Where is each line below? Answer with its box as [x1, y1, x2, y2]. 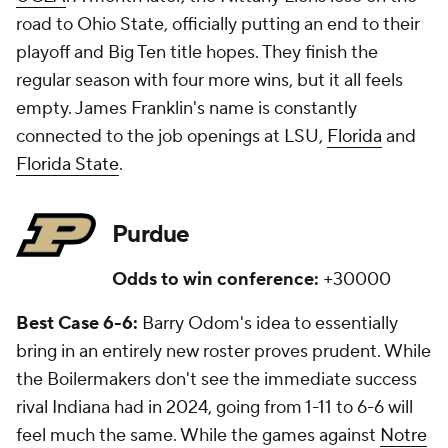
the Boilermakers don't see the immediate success [16, 368, 417, 392]
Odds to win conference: [112, 268, 323, 292]
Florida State [16, 153, 119, 177]
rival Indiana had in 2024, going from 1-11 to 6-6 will [16, 396, 413, 420]
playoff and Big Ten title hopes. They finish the [16, 41, 378, 65]
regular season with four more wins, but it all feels [16, 69, 403, 93]
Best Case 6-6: [16, 312, 142, 336]
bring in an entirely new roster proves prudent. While [16, 340, 431, 364]
